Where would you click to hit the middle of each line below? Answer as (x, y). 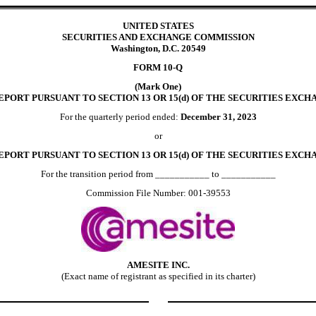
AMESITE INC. (158, 265)
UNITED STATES (158, 25)
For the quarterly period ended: (120, 116)
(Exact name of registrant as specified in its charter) (158, 276)
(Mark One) (158, 86)
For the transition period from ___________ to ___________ (158, 174)
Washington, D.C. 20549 (158, 48)
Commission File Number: (137, 193)
